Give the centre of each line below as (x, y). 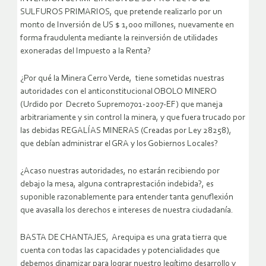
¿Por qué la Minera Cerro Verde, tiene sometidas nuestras (122, 79)
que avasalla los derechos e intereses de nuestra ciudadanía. (127, 211)
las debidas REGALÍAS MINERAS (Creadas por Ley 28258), (126, 131)
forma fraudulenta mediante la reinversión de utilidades (119, 39)
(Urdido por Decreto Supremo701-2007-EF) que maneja (121, 105)
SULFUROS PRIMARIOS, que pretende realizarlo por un (121, 12)
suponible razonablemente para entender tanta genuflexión (127, 198)
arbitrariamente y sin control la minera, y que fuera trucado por (133, 118)
